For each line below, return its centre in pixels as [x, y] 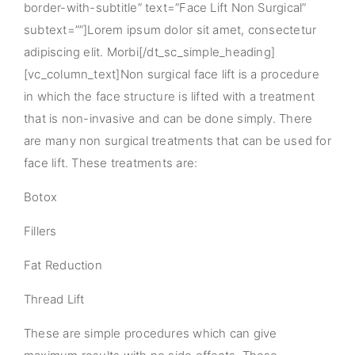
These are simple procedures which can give [151, 333]
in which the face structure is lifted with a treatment [170, 96]
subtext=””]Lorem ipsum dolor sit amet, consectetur [170, 30]
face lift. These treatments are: [111, 163]
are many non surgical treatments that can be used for [177, 141]
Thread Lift [54, 299]
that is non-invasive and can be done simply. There [168, 118]
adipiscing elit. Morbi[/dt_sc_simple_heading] [150, 52]
